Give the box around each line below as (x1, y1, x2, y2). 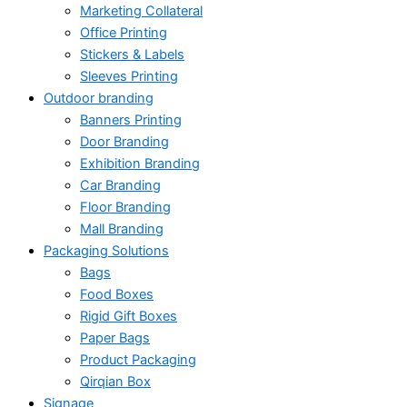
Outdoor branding (44, 89, 154, 106)
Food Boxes (80, 285, 154, 303)
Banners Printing (80, 111, 182, 128)
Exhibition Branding (80, 154, 200, 172)
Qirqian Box (80, 372, 151, 390)
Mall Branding (80, 220, 164, 237)
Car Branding (80, 176, 161, 194)
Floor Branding (80, 198, 171, 215)
